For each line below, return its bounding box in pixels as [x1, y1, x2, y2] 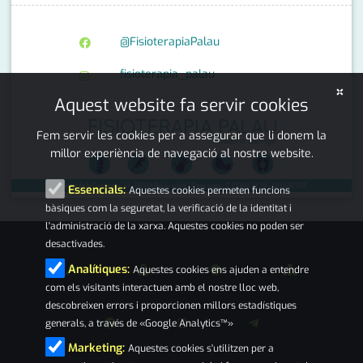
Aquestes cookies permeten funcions [129, 184, 290, 198]
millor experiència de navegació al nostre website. [49, 146, 314, 162]
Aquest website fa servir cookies [54, 94, 309, 117]
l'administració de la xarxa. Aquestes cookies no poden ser [45, 220, 304, 233]
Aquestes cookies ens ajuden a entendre [133, 263, 309, 276]
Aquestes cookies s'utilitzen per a [128, 341, 274, 355]
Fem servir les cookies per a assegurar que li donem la [36, 128, 327, 144]
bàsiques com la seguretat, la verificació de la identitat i [45, 202, 292, 216]
